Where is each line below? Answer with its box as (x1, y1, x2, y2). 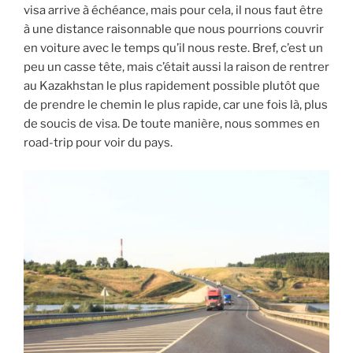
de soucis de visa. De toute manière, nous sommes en (24, 117, 320, 132)
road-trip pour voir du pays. (24, 136, 173, 150)
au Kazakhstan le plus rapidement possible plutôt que (24, 79, 320, 94)
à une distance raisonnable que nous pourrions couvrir (24, 22, 324, 37)
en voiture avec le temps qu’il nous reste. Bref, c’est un (24, 41, 323, 56)
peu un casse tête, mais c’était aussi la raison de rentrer (24, 60, 329, 75)
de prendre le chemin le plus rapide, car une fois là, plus (24, 98, 328, 113)
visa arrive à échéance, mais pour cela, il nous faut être (24, 3, 323, 18)
